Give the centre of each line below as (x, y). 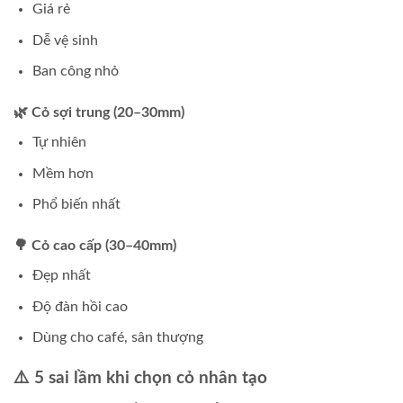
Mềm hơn (63, 173)
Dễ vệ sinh (65, 40)
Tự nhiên (59, 143)
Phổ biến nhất (76, 205)
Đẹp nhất (61, 276)
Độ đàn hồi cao (80, 306)
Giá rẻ (51, 9)
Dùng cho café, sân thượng (117, 338)
